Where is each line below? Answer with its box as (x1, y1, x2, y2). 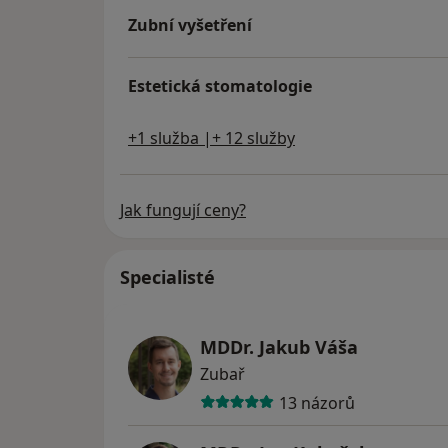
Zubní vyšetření (128, 14, 252, 37)
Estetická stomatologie (128, 75, 312, 98)
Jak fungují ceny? (120, 199, 246, 222)
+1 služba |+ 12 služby (128, 127, 295, 150)
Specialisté (120, 265, 215, 290)
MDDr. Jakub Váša (200, 335, 358, 360)
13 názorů (278, 391, 355, 414)
